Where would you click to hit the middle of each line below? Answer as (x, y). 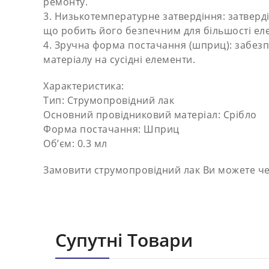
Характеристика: (84, 86)
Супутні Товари (124, 240)
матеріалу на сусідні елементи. (119, 59)
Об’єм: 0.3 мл (75, 144)
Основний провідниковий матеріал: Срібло (150, 115)
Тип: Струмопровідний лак (109, 100)
